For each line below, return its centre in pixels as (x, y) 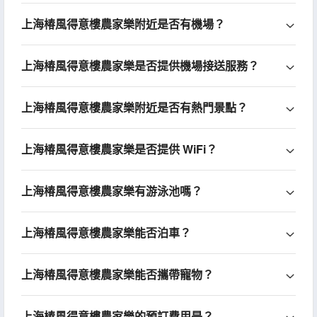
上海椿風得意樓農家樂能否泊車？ (106, 233)
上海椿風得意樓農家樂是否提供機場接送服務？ (140, 66)
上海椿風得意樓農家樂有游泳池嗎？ (111, 191)
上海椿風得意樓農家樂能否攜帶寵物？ (117, 275)
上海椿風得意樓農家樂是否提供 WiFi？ (119, 149)
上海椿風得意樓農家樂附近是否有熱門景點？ (134, 108)
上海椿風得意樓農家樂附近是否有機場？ (123, 24)
